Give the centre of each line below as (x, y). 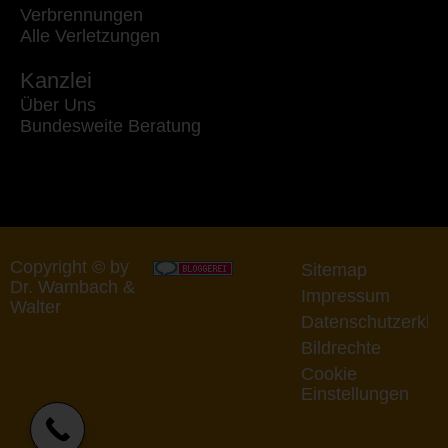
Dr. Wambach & (72, 287)
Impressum (345, 296)
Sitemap (333, 270)
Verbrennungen (81, 15)
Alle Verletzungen (90, 36)
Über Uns (58, 105)
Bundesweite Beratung (110, 126)
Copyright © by (69, 267)
